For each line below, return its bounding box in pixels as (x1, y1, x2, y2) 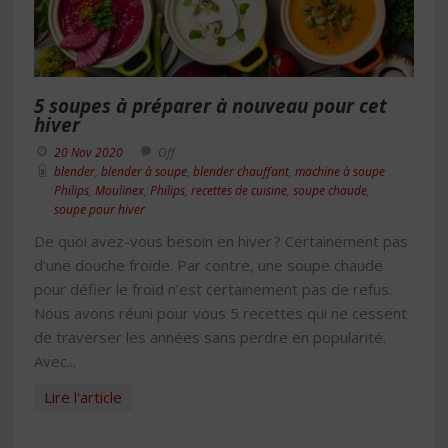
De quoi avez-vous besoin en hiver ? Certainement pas (34, 231, 408, 251)
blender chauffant (193, 163, 289, 180)
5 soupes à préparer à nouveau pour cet (34, 93, 387, 119)
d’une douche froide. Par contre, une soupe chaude (34, 255, 383, 275)
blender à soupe (101, 163, 187, 180)
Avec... (34, 351, 76, 371)
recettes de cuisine (191, 182, 287, 199)
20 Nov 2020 (54, 144, 123, 161)
